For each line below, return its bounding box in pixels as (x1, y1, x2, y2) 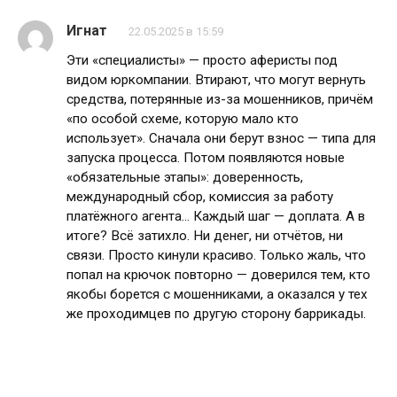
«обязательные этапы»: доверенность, (66, 169, 303, 186)
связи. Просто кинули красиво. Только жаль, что (66, 247, 366, 264)
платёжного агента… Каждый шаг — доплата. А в (66, 208, 365, 225)
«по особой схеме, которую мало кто (66, 111, 299, 128)
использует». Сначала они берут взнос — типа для (66, 130, 376, 147)
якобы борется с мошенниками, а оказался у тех (66, 286, 368, 303)
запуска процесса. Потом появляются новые (66, 150, 345, 167)
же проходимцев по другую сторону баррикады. (66, 306, 366, 323)
